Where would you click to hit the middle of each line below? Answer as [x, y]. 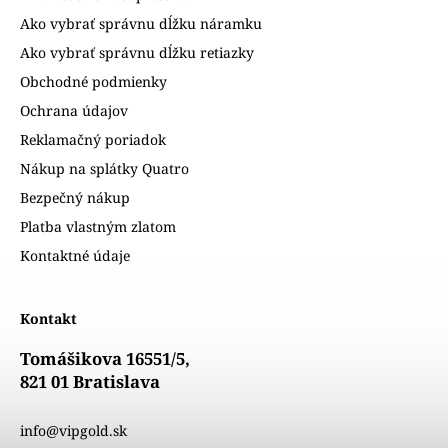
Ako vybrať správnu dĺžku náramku [141, 23]
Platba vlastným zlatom [98, 226]
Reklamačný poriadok [93, 139]
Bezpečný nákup [75, 197]
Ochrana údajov [74, 110]
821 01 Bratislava [90, 381]
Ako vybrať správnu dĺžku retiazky [137, 52]
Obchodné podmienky [93, 81]
